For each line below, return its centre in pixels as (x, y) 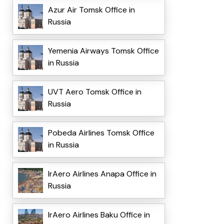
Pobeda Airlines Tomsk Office (101, 133)
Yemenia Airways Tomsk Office (103, 51)
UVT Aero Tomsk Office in (94, 92)
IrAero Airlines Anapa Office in (102, 174)
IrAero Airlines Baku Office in (99, 215)
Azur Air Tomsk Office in (91, 10)
